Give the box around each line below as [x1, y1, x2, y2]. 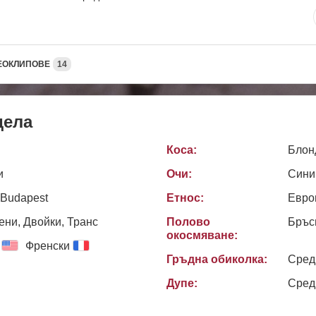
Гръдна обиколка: [166, 253, 267, 265]
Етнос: [166, 191, 204, 204]
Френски [25, 239, 70, 252]
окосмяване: [166, 229, 238, 241]
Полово [166, 215, 210, 228]
